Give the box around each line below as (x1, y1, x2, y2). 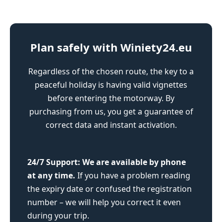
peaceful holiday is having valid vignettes (35, 79, 187, 91)
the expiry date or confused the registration (27, 183, 192, 195)
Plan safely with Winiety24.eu (30, 40, 192, 55)
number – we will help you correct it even (27, 197, 181, 208)
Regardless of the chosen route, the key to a (28, 66, 194, 77)
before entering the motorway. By (48, 93, 174, 104)
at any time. (27, 170, 75, 181)
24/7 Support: (27, 157, 80, 168)
